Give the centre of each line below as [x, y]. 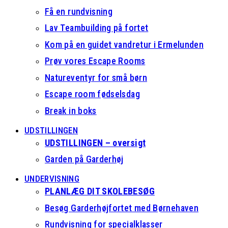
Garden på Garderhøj [84, 159]
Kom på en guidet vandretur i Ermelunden [124, 44]
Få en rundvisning [79, 11]
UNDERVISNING [52, 179]
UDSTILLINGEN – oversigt [95, 142]
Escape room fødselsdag [92, 94]
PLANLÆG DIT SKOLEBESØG [100, 191]
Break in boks [71, 110]
